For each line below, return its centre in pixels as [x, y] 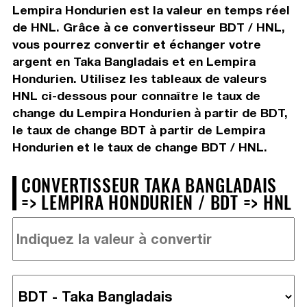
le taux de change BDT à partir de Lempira [138, 130]
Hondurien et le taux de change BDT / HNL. [139, 147]
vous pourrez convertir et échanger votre [136, 44]
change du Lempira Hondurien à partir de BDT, [150, 112]
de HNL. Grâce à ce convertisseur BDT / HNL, [148, 27]
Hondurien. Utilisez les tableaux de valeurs [139, 78]
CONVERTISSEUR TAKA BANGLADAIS [149, 184]
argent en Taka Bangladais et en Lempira [134, 61]
